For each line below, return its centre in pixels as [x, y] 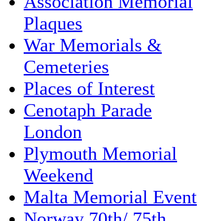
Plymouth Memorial [100, 153]
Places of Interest [89, 88]
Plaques [53, 23]
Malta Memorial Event [110, 197]
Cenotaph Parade [88, 110]
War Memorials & [93, 45]
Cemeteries [66, 66]
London [53, 131]
